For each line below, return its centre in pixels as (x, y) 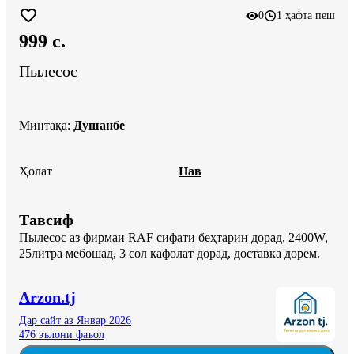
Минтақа (43, 125)
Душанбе (99, 125)
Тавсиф (46, 219)
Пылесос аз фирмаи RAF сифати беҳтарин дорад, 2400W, (175, 237)
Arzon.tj (47, 297)
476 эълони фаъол (62, 334)
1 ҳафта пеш (306, 15)
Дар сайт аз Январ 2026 (75, 320)
